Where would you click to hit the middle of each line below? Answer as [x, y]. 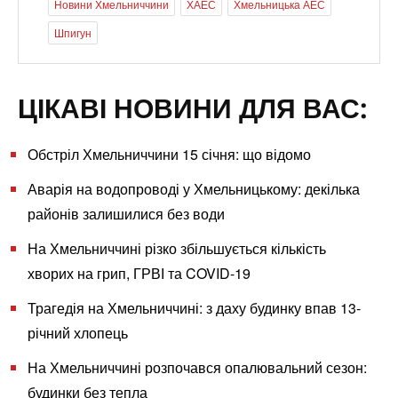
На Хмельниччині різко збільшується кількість [177, 249]
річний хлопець [78, 333]
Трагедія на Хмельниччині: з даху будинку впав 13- [195, 308]
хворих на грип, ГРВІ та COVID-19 [139, 274]
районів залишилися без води [127, 213]
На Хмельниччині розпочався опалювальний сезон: [198, 368]
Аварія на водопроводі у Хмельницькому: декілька [194, 188]
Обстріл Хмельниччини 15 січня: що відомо [170, 154]
